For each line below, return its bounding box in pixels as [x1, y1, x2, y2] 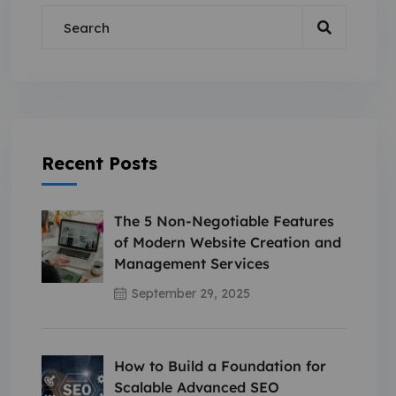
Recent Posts [41, 152, 157, 174]
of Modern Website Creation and [113, 233, 341, 251]
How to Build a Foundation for [113, 357, 326, 375]
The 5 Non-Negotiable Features [113, 212, 334, 230]
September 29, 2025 [131, 286, 250, 301]
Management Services [113, 255, 270, 272]
